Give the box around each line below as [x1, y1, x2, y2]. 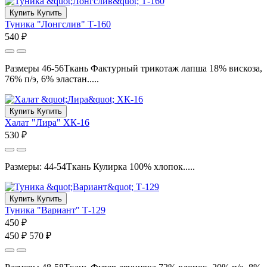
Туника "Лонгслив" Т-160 [5, 18, 111, 29]
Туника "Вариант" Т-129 [5, 204, 105, 215]
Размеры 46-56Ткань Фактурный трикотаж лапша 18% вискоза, [5, 63, 262, 73]
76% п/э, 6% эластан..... [5, 73, 99, 84]
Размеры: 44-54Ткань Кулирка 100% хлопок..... [5, 161, 195, 172]
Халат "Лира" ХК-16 [5, 117, 89, 128]
